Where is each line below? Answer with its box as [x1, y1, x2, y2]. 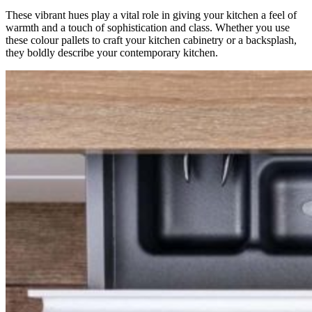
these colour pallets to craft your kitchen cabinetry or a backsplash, [6, 33, 297, 46]
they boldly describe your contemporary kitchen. [6, 46, 218, 58]
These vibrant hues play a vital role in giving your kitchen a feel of [6, 8, 297, 21]
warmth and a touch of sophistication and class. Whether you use [6, 21, 290, 33]
